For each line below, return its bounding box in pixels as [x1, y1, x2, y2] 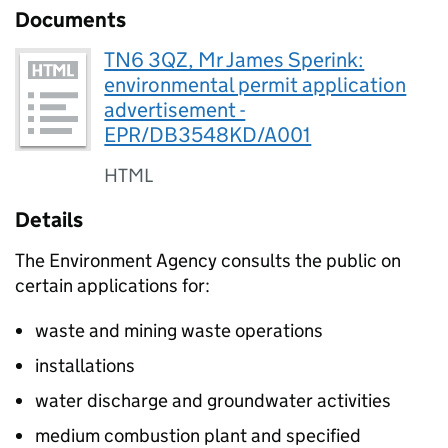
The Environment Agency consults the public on [15, 249, 401, 272]
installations [35, 354, 135, 377]
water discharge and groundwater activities [35, 389, 391, 412]
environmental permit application [104, 72, 407, 98]
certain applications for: [15, 274, 210, 297]
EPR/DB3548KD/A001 [104, 122, 312, 148]
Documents [15, 7, 126, 33]
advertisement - [104, 97, 246, 123]
